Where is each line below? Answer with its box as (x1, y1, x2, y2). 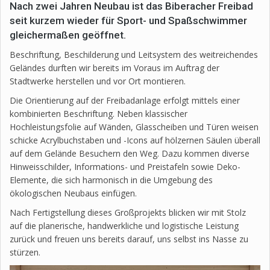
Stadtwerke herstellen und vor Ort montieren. (10, 75, 186, 87)
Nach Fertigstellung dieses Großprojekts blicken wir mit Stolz (10, 207, 246, 219)
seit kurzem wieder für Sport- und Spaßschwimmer (10, 14, 247, 27)
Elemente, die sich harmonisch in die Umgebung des (10, 174, 213, 186)
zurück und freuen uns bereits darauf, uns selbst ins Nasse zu (10, 233, 248, 245)
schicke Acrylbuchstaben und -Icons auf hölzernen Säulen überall (10, 134, 260, 146)
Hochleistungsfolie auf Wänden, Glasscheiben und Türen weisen (10, 121, 259, 133)
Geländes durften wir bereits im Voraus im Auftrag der (10, 62, 219, 74)
